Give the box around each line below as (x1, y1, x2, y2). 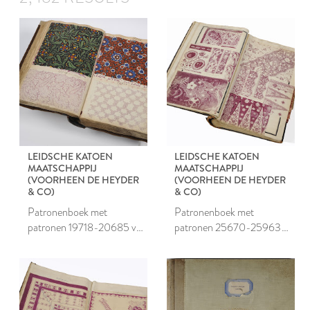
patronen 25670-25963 (174, 219, 282, 235)
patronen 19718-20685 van (27, 219, 147, 235)
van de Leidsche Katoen (174, 234, 275, 250)
